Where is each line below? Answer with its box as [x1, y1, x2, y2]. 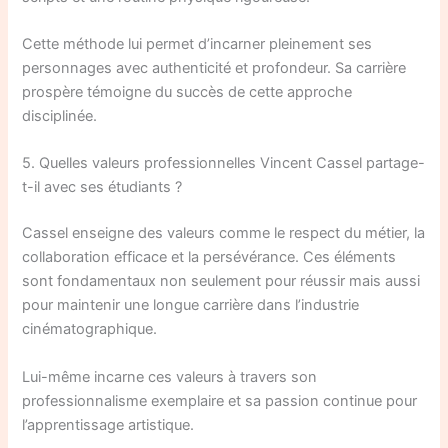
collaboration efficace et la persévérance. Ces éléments [22, 248, 397, 267]
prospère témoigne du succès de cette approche [22, 83, 353, 102]
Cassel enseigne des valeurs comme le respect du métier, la [22, 224, 426, 243]
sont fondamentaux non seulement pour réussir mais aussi [22, 272, 421, 291]
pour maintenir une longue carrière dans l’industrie [22, 296, 360, 315]
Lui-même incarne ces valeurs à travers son [22, 367, 318, 386]
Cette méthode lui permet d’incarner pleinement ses [22, 35, 373, 54]
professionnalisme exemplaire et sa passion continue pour [22, 391, 418, 410]
